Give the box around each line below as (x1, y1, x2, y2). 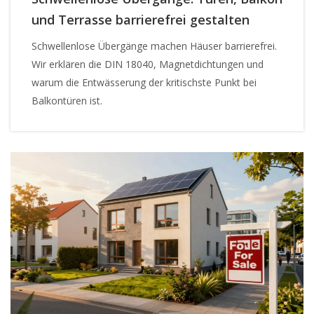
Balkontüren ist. (32, 93, 102, 107)
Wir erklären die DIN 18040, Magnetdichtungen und (32, 57, 264, 71)
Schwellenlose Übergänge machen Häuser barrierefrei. (32, 39, 277, 53)
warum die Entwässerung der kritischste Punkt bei (32, 75, 257, 89)
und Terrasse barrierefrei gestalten (32, 11, 250, 28)
